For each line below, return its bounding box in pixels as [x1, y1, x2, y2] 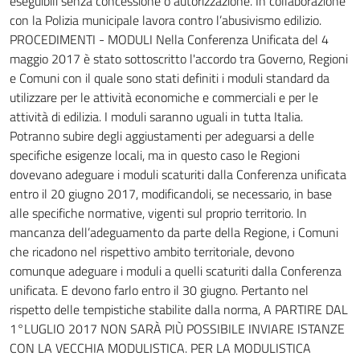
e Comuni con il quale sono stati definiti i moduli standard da [10, 68, 329, 88]
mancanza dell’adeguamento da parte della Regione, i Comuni [10, 223, 338, 242]
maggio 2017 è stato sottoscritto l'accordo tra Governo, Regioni [10, 49, 348, 68]
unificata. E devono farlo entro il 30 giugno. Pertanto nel [10, 280, 309, 300]
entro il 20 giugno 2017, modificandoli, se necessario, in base [10, 184, 332, 203]
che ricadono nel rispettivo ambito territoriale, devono [10, 242, 294, 261]
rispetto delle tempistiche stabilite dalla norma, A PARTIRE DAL [10, 300, 348, 319]
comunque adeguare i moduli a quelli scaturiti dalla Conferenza [10, 261, 342, 280]
